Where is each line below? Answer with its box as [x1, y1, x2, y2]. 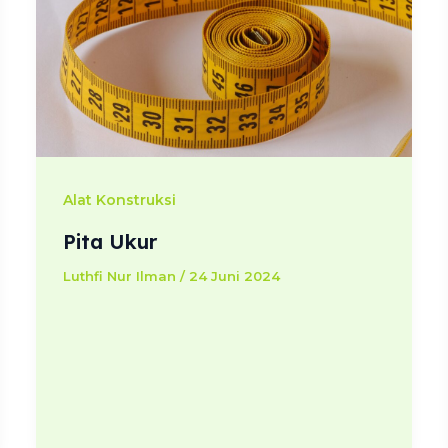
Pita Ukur [62, 229, 157, 255]
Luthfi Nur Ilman [62, 268, 180, 285]
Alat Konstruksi [62, 190, 176, 209]
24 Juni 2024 [188, 268, 280, 285]
